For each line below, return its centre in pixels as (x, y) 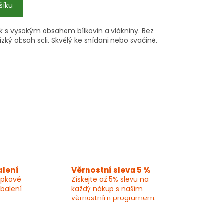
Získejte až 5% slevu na (110, 180)
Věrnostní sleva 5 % (110, 170)
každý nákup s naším (107, 189)
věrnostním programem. (113, 198)
